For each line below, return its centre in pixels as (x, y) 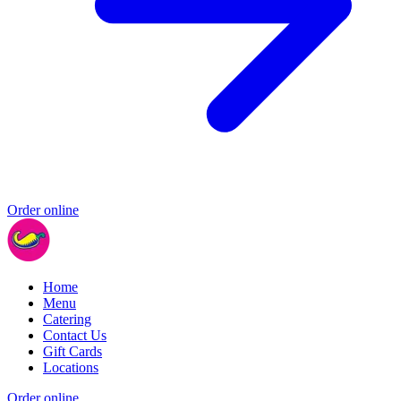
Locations (71, 367)
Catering (67, 319)
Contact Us (75, 335)
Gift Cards (73, 351)
